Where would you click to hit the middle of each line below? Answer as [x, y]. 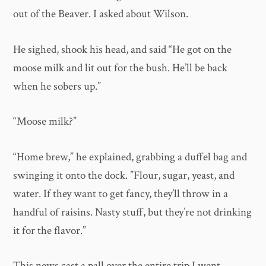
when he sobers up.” [57, 86]
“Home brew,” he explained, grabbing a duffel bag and [130, 157]
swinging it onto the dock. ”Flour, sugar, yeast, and [124, 175]
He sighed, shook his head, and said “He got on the [123, 49]
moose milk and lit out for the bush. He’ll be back [121, 68]
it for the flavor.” [50, 230]
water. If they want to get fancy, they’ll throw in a [121, 194]
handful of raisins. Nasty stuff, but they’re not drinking [133, 212]
